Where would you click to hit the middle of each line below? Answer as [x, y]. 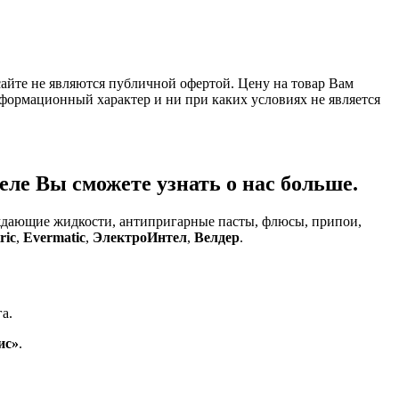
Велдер [217, 237]
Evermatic [54, 237]
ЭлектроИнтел [140, 237]
